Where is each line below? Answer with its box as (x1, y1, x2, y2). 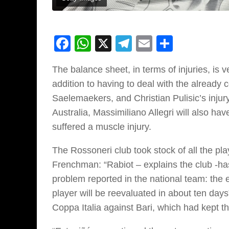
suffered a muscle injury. (52, 121, 151, 132)
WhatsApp (91, 34, 167, 53)
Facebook (71, 34, 143, 53)
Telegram (132, 34, 200, 53)
